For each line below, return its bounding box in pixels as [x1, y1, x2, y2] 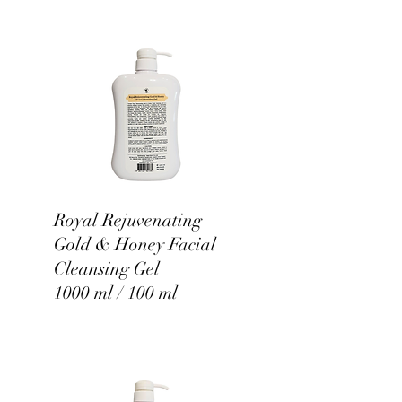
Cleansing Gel [54, 258, 160, 280]
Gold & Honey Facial [54, 233, 216, 256]
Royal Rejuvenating [54, 209, 202, 232]
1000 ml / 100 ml [54, 282, 178, 304]
